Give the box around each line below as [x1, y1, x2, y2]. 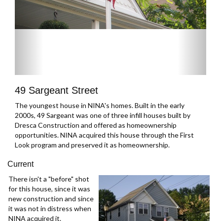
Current [7, 160, 34, 168]
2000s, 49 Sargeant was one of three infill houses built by [15, 111, 190, 119]
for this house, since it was [8, 184, 90, 193]
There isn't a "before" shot [8, 175, 89, 183]
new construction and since [8, 194, 94, 203]
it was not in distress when [8, 204, 91, 213]
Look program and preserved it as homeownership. [15, 141, 170, 149]
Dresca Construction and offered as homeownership [15, 121, 177, 129]
